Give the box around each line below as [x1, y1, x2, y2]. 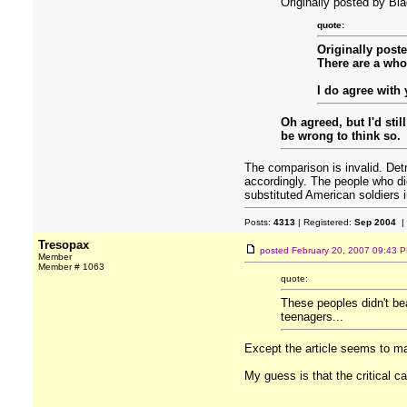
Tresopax [38, 238, 89, 252]
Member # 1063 [38, 262, 104, 272]
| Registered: [295, 217, 354, 227]
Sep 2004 [354, 217, 396, 227]
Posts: [244, 217, 273, 227]
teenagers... [281, 310, 343, 323]
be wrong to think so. [281, 129, 401, 143]
